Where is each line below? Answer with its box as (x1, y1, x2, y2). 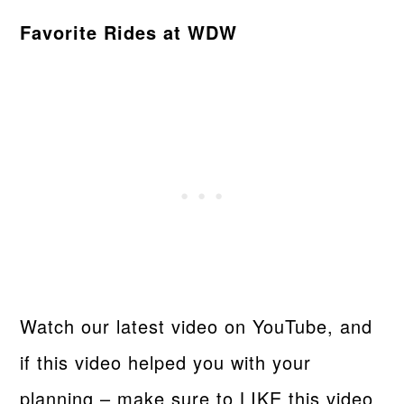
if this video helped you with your (20, 348, 312, 375)
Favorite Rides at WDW (20, 18, 238, 45)
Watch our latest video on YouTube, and (20, 312, 373, 339)
